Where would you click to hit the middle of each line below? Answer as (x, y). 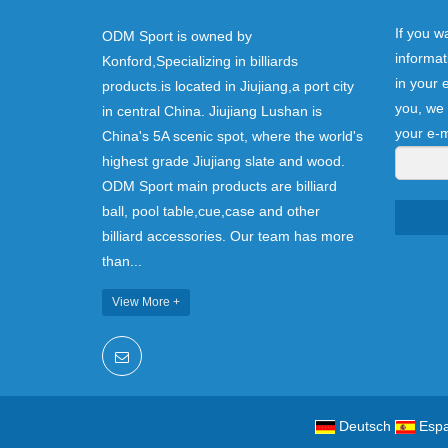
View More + (146, 301)
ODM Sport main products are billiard (219, 185)
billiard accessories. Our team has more (228, 235)
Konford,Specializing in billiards (200, 60)
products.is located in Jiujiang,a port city (228, 85)
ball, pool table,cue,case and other (211, 210)
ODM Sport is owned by (177, 35)
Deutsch (364, 425)
